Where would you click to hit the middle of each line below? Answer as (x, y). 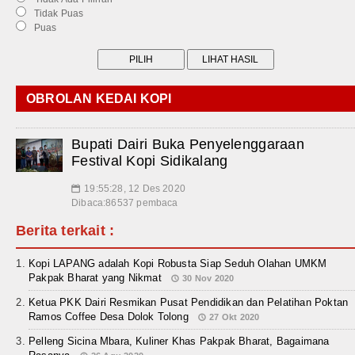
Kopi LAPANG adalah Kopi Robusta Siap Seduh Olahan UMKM (178, 264)
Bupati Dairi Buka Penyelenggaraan (188, 145)
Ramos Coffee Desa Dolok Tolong (109, 317)
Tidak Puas (56, 14)
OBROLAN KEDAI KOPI (99, 99)
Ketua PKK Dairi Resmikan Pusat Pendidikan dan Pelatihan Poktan (189, 303)
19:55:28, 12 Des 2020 (135, 189)
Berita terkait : (65, 231)
